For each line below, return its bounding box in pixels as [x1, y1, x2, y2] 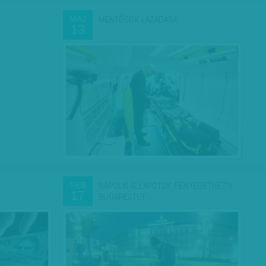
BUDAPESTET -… [99, 191, 158, 203]
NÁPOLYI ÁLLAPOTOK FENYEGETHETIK [99, 179, 233, 192]
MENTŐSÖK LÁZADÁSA [99, 13, 177, 26]
